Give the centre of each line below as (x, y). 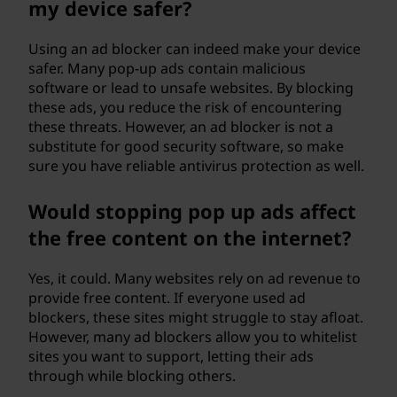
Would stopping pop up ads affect (192, 211)
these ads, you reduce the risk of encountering (185, 107)
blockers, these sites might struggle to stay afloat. (196, 317)
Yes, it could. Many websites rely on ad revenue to (195, 278)
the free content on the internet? (190, 237)
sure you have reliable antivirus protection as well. (196, 166)
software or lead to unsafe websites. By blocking (191, 88)
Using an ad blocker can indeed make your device (195, 49)
